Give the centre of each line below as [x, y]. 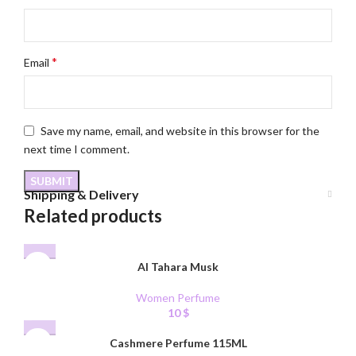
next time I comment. [77, 149]
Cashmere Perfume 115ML [178, 343]
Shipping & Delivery [81, 195]
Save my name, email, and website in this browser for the [180, 130]
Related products [93, 216]
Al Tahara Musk [178, 267]
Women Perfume [178, 298]
